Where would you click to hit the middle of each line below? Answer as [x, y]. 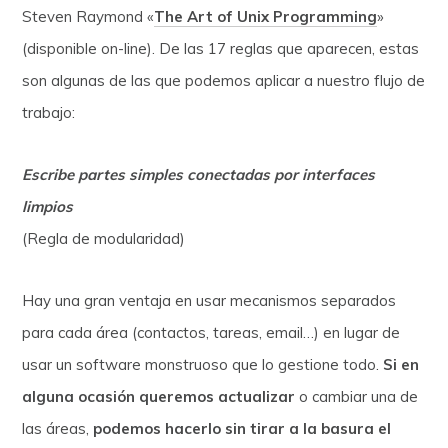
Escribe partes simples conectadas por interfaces [199, 174]
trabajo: [49, 112]
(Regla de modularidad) [104, 238]
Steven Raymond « [88, 16]
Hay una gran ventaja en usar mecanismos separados [209, 300]
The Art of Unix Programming [266, 16]
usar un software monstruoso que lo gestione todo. [203, 364]
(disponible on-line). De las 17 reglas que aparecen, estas [221, 48]
